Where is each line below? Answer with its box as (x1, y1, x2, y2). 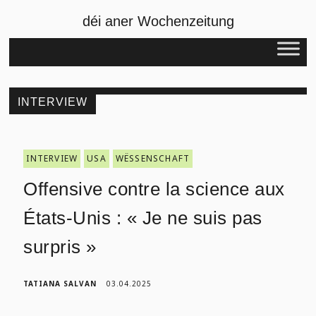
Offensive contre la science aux (23, 178, 285, 200)
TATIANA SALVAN (23, 279, 97, 288)
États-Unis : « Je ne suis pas (23, 207, 262, 229)
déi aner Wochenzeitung (82, 13, 234, 29)
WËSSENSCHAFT (115, 152, 190, 164)
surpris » (23, 236, 97, 257)
